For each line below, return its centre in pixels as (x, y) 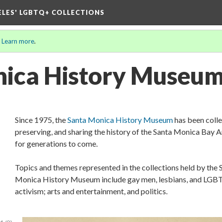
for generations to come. (56, 143)
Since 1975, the (41, 120)
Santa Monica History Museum (120, 120)
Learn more (18, 41)
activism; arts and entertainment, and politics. (91, 191)
